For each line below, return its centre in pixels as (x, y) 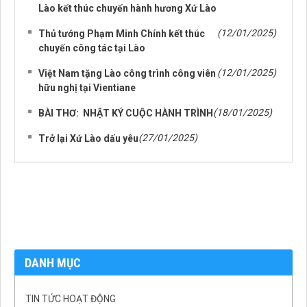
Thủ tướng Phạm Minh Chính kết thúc (122, 34)
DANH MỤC (53, 263)
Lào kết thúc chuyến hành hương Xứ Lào (127, 9)
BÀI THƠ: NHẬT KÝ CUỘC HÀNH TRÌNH (126, 113)
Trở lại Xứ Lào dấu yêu (88, 139)
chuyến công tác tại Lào (92, 48)
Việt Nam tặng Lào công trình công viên (127, 74)
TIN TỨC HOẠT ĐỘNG (71, 299)
